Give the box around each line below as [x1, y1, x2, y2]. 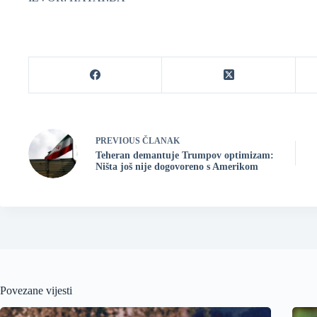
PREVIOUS [96, 136, 142, 146]
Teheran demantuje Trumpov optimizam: [96, 150, 274, 161]
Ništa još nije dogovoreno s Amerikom [96, 161, 258, 173]
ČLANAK [142, 136, 180, 146]
